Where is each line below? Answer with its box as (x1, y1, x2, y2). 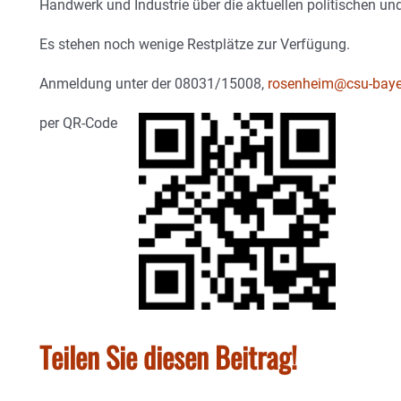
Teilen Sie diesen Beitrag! (39, 335, 297, 378)
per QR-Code (39, 114, 139, 132)
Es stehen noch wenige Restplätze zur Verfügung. (39, 35, 350, 53)
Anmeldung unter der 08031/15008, (39, 74, 268, 92)
